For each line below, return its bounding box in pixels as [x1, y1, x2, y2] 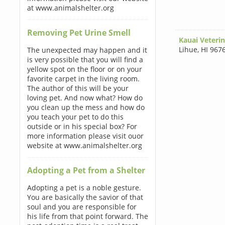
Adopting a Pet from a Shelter [27, 165, 145, 176]
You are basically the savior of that [27, 192, 143, 202]
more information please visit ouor [27, 131, 144, 141]
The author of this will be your [27, 83, 129, 93]
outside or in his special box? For [27, 122, 137, 131]
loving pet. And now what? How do [27, 93, 143, 102]
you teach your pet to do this [27, 112, 124, 122]
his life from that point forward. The [27, 211, 148, 221]
